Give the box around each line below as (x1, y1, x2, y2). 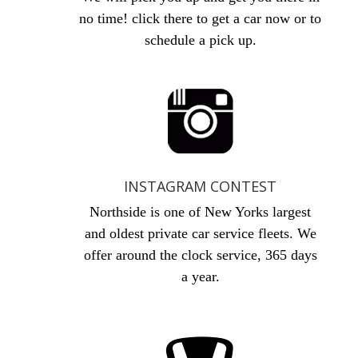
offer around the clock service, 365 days (83, 247, 317, 263)
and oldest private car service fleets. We (84, 225, 316, 241)
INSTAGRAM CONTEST (124, 177, 277, 196)
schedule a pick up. (144, 32, 257, 48)
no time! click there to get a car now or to (79, 10, 322, 26)
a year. (181, 268, 220, 284)
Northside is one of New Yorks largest (89, 204, 312, 220)
